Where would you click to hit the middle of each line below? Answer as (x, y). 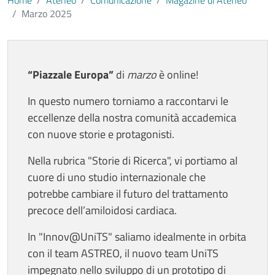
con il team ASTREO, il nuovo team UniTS (123, 253)
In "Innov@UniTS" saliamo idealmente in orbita (137, 236)
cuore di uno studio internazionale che (117, 177)
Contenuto (32, 48)
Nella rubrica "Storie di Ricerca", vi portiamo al (133, 160)
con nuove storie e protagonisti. (101, 134)
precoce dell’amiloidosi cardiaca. (102, 210)
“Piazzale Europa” (71, 74)
